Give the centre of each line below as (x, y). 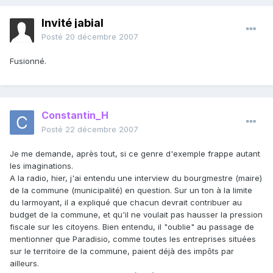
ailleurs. (24, 264)
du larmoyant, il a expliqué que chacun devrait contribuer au (126, 203)
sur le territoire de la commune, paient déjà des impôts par (122, 251)
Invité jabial (73, 23)
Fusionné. (28, 61)
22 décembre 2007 (102, 129)
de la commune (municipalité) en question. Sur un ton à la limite (131, 190)
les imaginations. (41, 166)
